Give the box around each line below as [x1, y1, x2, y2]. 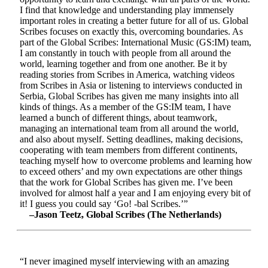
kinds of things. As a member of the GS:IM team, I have [20, 101, 231, 112]
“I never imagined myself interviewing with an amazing [20, 255, 229, 266]
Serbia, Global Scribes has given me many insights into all [20, 90, 239, 101]
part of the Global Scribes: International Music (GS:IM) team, [20, 36, 251, 47]
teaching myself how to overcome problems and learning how [20, 155, 252, 166]
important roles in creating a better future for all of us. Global [20, 15, 248, 26]
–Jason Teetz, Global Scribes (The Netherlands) [29, 209, 221, 220]
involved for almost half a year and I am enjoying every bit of [20, 187, 251, 198]
